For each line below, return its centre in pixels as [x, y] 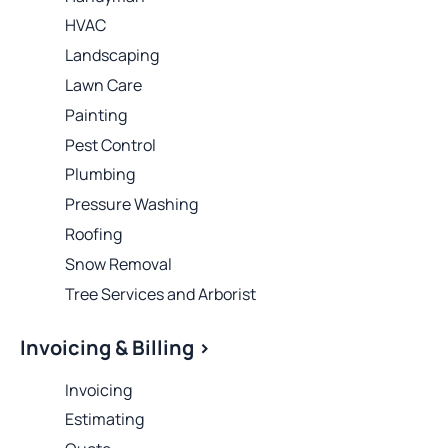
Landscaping [112, 55]
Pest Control [110, 144]
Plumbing [100, 174]
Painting [96, 114]
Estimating [104, 419]
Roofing [93, 234]
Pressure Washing [131, 204]
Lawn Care [103, 85]
